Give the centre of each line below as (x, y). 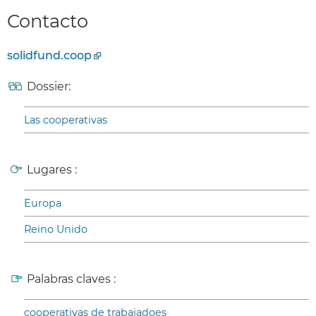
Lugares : (52, 170)
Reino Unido (56, 230)
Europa (43, 203)
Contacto (48, 20)
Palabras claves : (71, 279)
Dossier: (49, 87)
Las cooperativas (66, 120)
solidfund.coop (49, 56)
